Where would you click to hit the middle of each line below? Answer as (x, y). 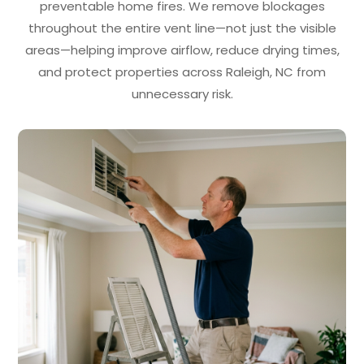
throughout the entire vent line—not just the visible (182, 28)
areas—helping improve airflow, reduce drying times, (182, 50)
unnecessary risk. (182, 94)
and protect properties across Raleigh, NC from (182, 72)
